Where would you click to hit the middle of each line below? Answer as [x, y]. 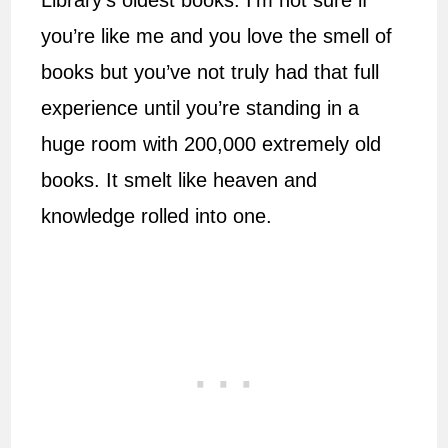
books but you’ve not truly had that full [210, 72]
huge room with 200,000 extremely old [211, 144]
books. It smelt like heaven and [179, 180]
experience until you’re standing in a [200, 108]
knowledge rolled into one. [157, 216]
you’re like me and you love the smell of [217, 36]
